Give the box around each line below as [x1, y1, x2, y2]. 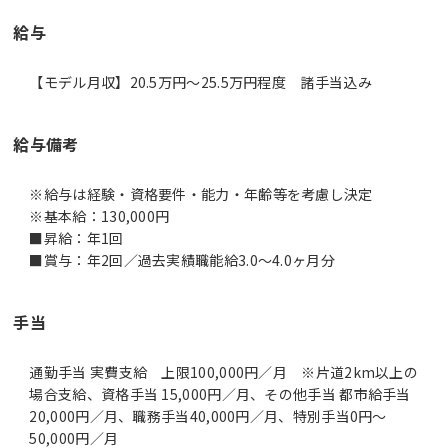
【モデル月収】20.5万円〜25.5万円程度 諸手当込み [29, 71, 372, 92]
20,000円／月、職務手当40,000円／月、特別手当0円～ [29, 405, 387, 426]
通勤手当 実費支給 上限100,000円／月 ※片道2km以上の [29, 361, 419, 382]
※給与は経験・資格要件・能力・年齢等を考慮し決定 [29, 183, 373, 204]
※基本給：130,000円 [29, 205, 170, 226]
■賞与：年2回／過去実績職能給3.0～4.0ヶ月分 [29, 249, 335, 270]
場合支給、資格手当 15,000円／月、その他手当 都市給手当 [29, 383, 411, 404]
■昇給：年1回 [29, 227, 124, 248]
